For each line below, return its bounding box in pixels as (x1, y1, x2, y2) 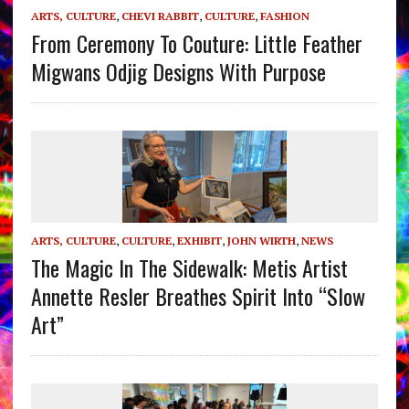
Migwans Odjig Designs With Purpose (30, 54, 326, 88)
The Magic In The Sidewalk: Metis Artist (30, 250, 348, 284)
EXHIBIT (176, 233, 222, 247)
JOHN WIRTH (226, 233, 296, 247)
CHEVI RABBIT (121, 8, 199, 23)
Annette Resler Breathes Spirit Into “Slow (30, 278, 365, 312)
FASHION (259, 8, 309, 23)
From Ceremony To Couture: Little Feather (30, 26, 362, 59)
